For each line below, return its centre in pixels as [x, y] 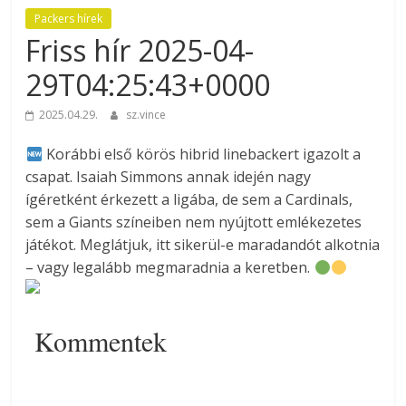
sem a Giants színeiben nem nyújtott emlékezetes [194, 222]
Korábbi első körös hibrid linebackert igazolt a [201, 155]
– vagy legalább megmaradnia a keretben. [170, 268]
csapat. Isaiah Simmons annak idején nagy [169, 177]
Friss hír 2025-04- [140, 51]
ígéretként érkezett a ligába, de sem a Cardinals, [189, 200]
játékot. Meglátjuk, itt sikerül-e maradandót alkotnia [203, 245]
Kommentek [101, 341]
